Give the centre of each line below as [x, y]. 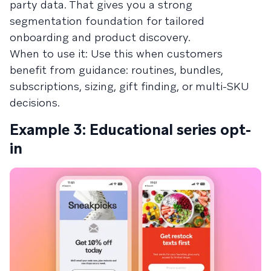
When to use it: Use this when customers [116, 54]
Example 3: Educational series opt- [130, 130]
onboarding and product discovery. [100, 38]
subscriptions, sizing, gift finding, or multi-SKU [129, 87]
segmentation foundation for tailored [107, 21]
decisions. [35, 103]
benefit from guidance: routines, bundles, [116, 70]
